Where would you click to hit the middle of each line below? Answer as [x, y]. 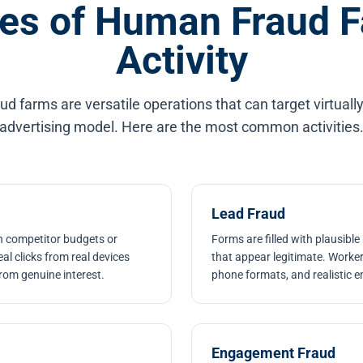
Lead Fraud [248, 214]
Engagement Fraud [273, 353]
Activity [181, 60]
